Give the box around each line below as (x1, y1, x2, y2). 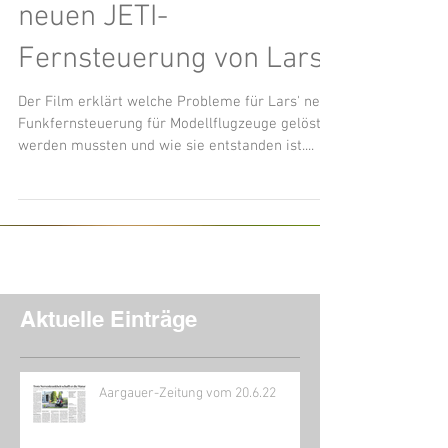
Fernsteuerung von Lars (18, 41, 323, 78)
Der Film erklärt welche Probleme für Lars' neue (18, 93, 336, 111)
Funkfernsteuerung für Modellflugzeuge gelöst (18, 115, 321, 133)
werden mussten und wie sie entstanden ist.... (18, 137, 314, 155)
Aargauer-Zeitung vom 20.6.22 (99, 385, 276, 402)
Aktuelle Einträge (20, 306, 197, 332)
